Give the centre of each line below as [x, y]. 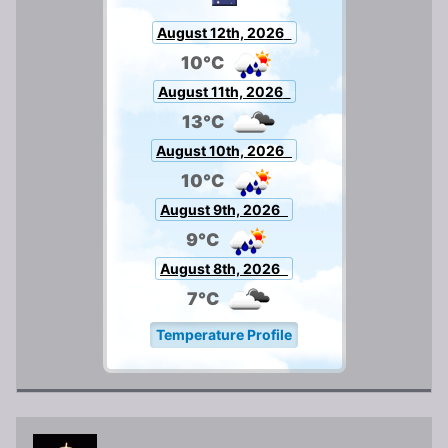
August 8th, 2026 [220, 269]
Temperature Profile [224, 335]
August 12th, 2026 [220, 33]
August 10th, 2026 [220, 151]
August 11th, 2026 [220, 92]
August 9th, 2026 [220, 210]
